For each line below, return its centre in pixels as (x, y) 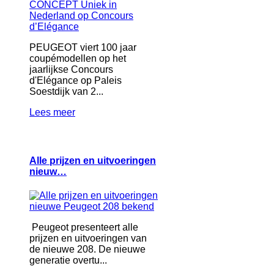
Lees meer (52, 112)
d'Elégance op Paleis (76, 80)
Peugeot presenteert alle (84, 228)
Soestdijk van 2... (66, 91)
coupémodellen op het (78, 58)
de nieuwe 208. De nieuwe (87, 250)
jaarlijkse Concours (71, 69)
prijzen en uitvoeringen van (88, 239)
